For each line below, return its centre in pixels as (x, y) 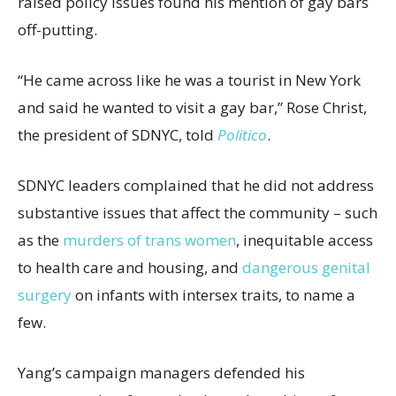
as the (40, 240)
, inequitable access (305, 240)
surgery (45, 294)
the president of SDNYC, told (118, 134)
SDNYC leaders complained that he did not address (196, 185)
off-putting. (57, 29)
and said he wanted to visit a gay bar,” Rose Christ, (192, 107)
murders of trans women (149, 240)
